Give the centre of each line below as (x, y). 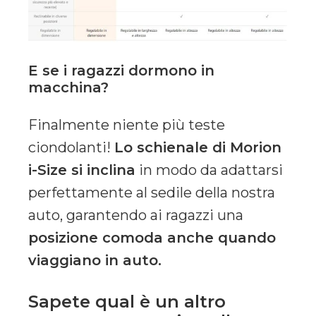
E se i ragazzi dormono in (121, 70)
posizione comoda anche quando (152, 237)
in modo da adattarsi (209, 170)
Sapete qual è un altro (127, 301)
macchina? (68, 87)
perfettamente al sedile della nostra (152, 192)
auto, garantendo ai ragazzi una (136, 215)
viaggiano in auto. (95, 260)
